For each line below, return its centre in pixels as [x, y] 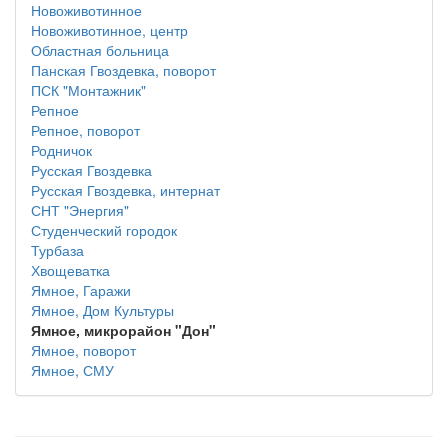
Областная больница [100, 50]
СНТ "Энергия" [80, 210]
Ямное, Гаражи [81, 290]
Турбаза [57, 250]
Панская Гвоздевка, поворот [123, 70]
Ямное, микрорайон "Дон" [123, 330]
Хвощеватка [70, 270]
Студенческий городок [104, 230]
